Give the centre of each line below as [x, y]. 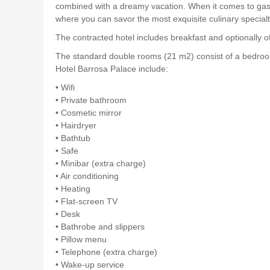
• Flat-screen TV [86, 201]
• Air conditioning [87, 176]
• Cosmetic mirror [89, 112]
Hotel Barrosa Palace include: [112, 68]
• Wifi [65, 87]
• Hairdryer [76, 125]
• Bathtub [73, 138]
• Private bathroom [91, 100]
